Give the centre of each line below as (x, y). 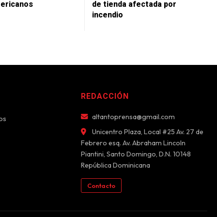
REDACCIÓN (105, 96)
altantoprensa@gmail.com (132, 116)
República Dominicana (115, 165)
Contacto (101, 185)
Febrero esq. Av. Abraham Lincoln (133, 143)
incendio (108, 15)
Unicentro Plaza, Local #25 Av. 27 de (147, 132)
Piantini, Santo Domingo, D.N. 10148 (136, 154)
